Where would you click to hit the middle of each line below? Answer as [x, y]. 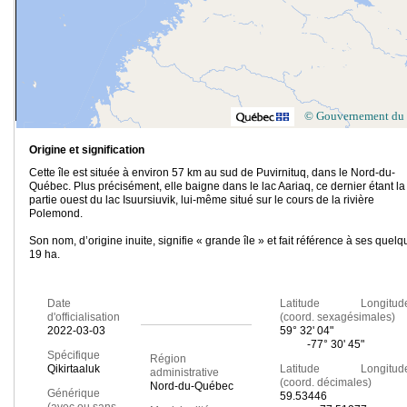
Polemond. [56, 214]
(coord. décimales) [325, 383]
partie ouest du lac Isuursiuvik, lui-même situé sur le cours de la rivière [202, 200]
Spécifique [74, 356]
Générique [74, 394]
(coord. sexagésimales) [337, 318]
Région [168, 359]
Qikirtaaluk [74, 369]
